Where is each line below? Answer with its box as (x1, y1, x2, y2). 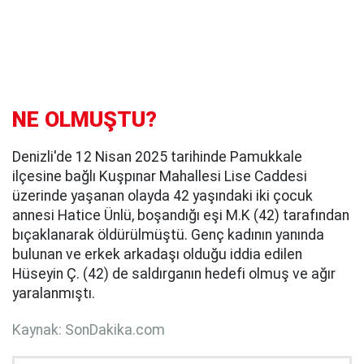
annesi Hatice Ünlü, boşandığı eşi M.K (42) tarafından (12, 206, 349, 223)
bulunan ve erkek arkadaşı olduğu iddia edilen (12, 245, 302, 262)
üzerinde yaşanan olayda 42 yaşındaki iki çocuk (12, 187, 313, 204)
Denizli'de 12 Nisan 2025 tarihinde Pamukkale (12, 148, 302, 165)
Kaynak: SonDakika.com (12, 321, 165, 338)
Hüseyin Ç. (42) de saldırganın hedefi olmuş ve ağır (12, 265, 336, 282)
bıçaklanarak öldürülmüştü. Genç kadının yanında (12, 226, 324, 243)
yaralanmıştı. (12, 284, 95, 301)
